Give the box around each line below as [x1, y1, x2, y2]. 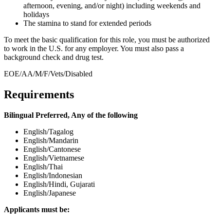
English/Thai [23, 163, 63, 171]
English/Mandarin [23, 136, 78, 145]
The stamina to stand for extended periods [23, 19, 151, 28]
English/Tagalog [23, 127, 73, 136]
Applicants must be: [4, 205, 70, 214]
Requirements [4, 88, 74, 101]
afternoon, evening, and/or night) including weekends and [23, 1, 200, 10]
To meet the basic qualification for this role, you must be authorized [4, 36, 210, 44]
